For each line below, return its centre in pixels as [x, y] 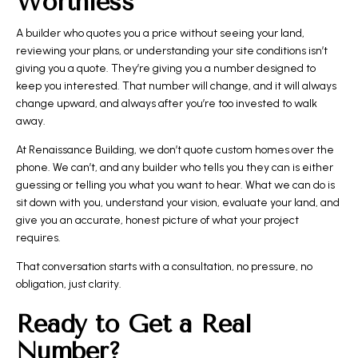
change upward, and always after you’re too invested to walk [167, 103]
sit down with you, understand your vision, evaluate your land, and [178, 202]
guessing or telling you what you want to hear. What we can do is [175, 185]
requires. [38, 237]
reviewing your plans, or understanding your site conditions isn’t [172, 50]
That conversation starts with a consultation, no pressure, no [164, 266]
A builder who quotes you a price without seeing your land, [160, 33]
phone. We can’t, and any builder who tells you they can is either [175, 167]
